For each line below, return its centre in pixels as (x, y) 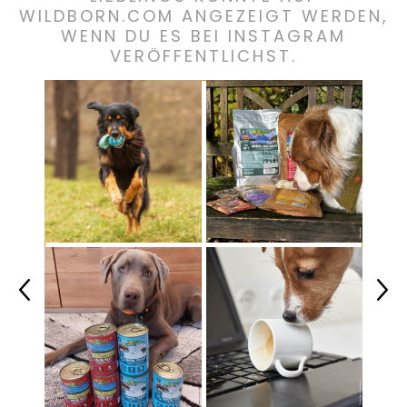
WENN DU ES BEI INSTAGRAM (203, 36)
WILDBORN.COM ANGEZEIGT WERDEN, (203, 16)
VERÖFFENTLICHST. (203, 56)
